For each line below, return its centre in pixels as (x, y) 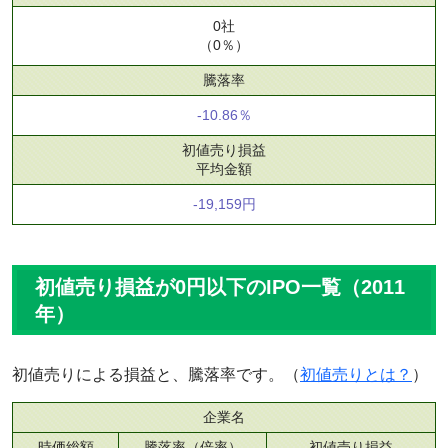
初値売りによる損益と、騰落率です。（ (156, 374)
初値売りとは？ (356, 374)
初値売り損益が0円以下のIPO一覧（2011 (220, 287)
